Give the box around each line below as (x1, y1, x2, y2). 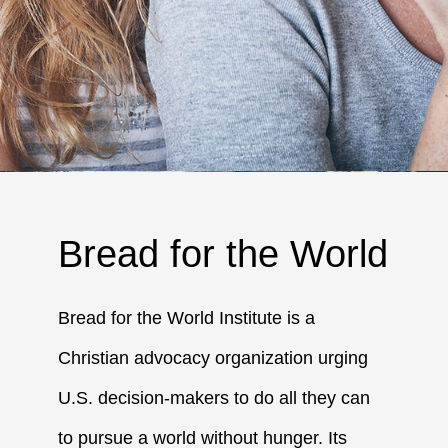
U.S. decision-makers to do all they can (58, 387, 371, 408)
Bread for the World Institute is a (58, 307, 316, 328)
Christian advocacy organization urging (58, 347, 369, 368)
